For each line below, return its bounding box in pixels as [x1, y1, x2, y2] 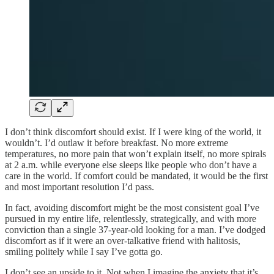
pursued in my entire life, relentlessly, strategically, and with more [5, 213, 256, 224]
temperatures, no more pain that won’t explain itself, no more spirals [5, 148, 266, 159]
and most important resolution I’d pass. [5, 181, 154, 192]
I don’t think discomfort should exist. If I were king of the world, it [5, 126, 261, 137]
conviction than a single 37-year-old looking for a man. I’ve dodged [5, 224, 265, 235]
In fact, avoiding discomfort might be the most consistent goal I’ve [5, 202, 259, 213]
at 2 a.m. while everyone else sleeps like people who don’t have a [5, 159, 257, 170]
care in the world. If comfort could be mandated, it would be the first [5, 170, 268, 181]
